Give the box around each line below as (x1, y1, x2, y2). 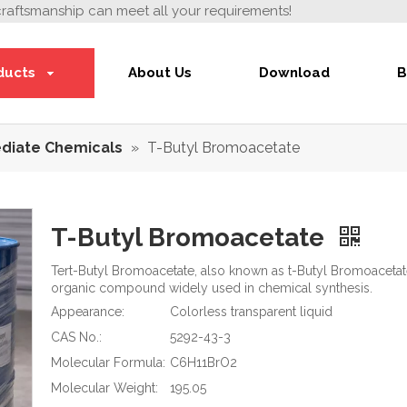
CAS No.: (51, 330, 102, 344)
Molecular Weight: (51, 381, 158, 395)
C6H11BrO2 (170, 355, 237, 370)
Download (259, 65, 331, 81)
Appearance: (51, 304, 124, 319)
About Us (127, 65, 192, 81)
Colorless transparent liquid (170, 304, 333, 319)
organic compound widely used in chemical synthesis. (51, 281, 372, 295)
